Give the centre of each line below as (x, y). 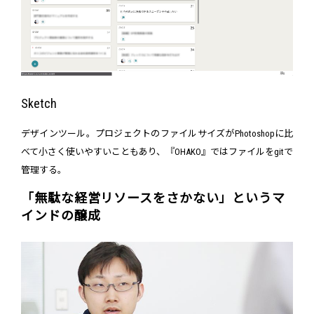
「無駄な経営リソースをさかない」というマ (153, 198)
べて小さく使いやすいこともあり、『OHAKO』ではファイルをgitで (157, 152)
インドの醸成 (61, 216)
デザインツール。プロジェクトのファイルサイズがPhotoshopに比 (157, 134)
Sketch (39, 104)
